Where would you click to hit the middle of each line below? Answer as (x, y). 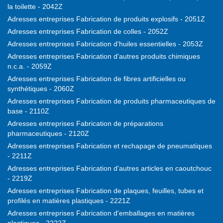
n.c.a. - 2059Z (30, 66)
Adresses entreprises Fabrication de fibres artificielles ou (97, 79)
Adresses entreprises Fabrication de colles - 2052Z (88, 32)
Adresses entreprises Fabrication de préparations (85, 124)
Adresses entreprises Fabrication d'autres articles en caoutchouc (110, 168)
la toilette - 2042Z (35, 7)
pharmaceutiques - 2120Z (48, 134)
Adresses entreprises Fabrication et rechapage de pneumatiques (110, 146)
